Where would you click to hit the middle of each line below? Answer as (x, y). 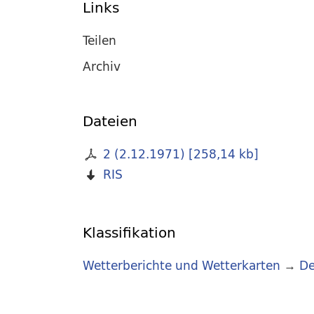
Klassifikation (129, 233)
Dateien (110, 121)
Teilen (100, 40)
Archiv (102, 66)
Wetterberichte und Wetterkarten (182, 266)
